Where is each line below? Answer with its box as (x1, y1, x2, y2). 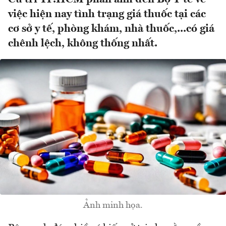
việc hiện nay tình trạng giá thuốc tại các (8, 9, 206, 20)
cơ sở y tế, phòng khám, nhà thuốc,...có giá (8, 24, 214, 35)
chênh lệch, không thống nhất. (8, 38, 157, 49)
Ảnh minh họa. (83, 200, 143, 210)
